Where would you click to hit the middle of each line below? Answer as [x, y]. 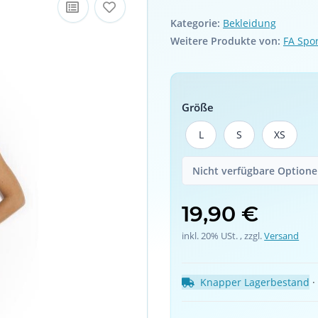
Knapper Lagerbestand [255, 283]
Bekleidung [250, 23]
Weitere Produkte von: [225, 41]
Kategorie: [197, 23]
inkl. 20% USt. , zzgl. [223, 235]
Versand [282, 235]
